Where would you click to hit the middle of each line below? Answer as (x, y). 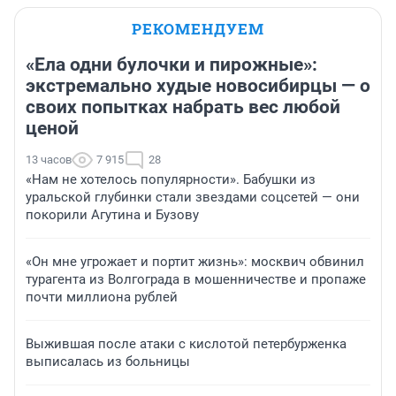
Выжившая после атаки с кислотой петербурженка (186, 344)
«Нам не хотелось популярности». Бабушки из (171, 180)
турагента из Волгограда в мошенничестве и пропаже (196, 280)
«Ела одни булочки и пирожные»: (171, 65)
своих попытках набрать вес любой (183, 107)
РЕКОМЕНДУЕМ (198, 29)
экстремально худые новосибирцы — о (198, 86)
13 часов (49, 160)
